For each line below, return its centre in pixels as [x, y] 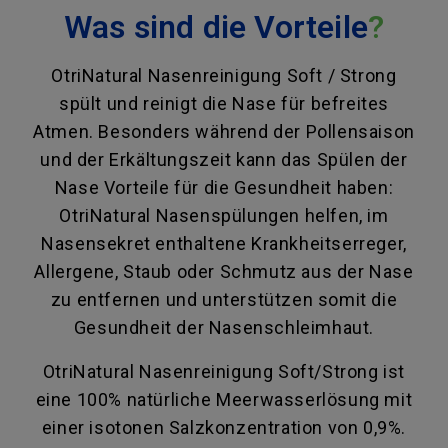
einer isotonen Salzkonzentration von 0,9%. [224, 428]
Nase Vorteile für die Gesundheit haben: [224, 188]
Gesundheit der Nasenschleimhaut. [224, 328]
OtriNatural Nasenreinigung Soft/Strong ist [224, 372]
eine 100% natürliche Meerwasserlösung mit [224, 400]
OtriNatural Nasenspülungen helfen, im [224, 216]
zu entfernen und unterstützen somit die [224, 300]
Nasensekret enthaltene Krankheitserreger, [224, 244]
